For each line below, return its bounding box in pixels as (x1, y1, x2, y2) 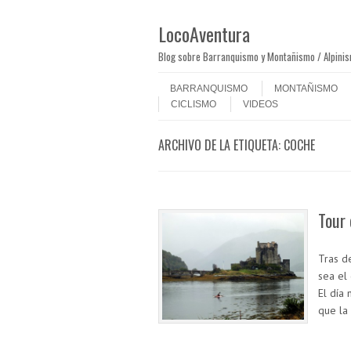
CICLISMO (171, 99, 216, 110)
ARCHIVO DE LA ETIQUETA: (158, 136, 284, 154)
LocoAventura (158, 20, 250, 48)
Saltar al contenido (158, 72, 238, 83)
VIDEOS (243, 99, 278, 110)
